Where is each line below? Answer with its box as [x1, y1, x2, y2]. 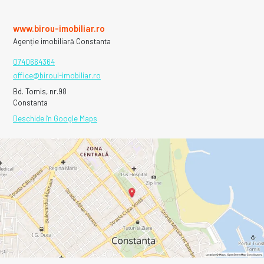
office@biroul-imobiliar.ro [13, 70, 101, 80]
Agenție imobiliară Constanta [13, 36, 111, 46]
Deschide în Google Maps [13, 113, 97, 123]
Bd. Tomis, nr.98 [13, 86, 67, 96]
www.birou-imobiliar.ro [13, 22, 105, 34]
